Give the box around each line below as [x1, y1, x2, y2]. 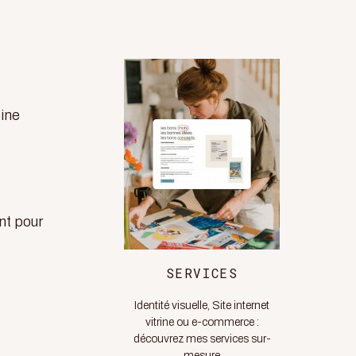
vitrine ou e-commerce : [145, 316, 259, 328]
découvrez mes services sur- [133, 333, 271, 345]
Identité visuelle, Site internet [134, 300, 269, 311]
